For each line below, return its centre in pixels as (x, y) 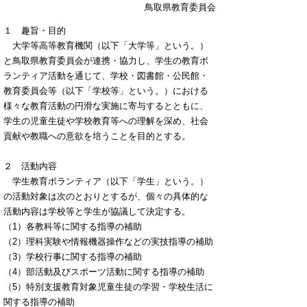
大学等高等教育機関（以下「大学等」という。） (106, 46)
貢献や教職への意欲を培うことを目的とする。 (97, 136)
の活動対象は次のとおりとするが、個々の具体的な (106, 196)
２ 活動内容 (30, 166)
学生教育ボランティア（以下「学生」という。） (106, 181)
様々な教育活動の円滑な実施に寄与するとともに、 (106, 106)
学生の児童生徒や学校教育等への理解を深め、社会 (106, 121)
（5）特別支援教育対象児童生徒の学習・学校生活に (108, 287)
